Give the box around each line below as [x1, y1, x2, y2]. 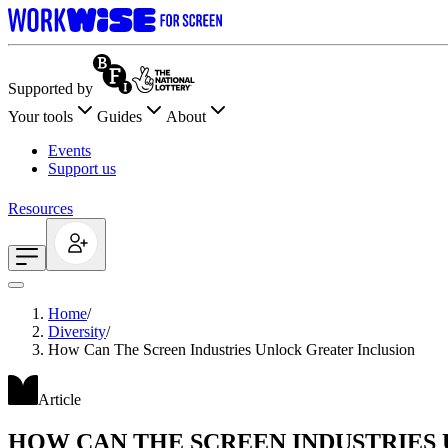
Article [38, 391, 81, 408]
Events [48, 142, 91, 159]
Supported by [8, 80, 93, 97]
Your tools [8, 108, 73, 125]
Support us [48, 160, 116, 177]
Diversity [48, 323, 106, 340]
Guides [97, 108, 142, 125]
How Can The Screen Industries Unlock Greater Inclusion [48, 341, 415, 358]
